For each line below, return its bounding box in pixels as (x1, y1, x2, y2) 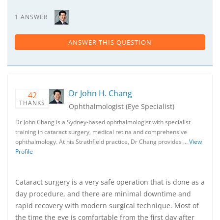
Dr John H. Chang (69, 88, 132, 99)
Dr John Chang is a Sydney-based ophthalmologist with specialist (15, 118, 191, 126)
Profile (15, 147, 33, 156)
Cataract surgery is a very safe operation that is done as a (15, 177, 205, 187)
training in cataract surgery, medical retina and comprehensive (15, 128, 187, 136)
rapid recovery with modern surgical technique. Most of (15, 201, 199, 210)
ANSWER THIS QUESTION (68, 38, 152, 47)
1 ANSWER (15, 13, 48, 21)
